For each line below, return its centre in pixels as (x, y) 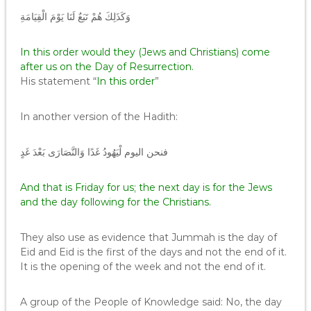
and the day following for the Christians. (115, 202)
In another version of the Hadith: (99, 117)
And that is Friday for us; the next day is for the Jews (146, 187)
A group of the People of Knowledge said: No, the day (151, 302)
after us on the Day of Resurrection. (107, 67)
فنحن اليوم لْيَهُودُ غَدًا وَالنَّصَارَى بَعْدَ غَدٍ (94, 152)
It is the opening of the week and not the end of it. (143, 267)
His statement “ (58, 81)
